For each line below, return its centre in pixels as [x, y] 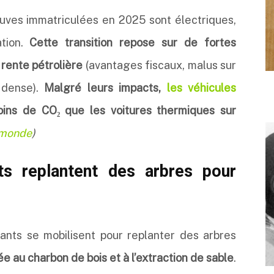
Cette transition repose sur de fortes [133, 43]
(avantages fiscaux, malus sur [161, 65]
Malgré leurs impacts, [106, 88]
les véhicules [201, 88]
